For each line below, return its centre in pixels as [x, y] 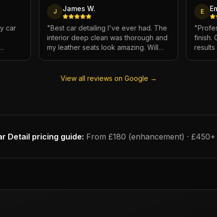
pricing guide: [57, 137]
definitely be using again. [87, 57]
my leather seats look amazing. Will [103, 47]
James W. [79, 8]
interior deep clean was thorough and [107, 38]
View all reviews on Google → [108, 78]
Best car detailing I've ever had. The [109, 28]
